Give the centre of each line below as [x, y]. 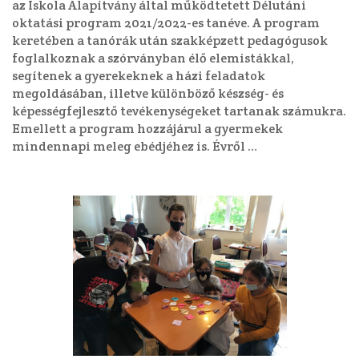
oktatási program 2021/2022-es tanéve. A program [166, 23]
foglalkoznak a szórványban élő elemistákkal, [153, 58]
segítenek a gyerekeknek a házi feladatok [139, 76]
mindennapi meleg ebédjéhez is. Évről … [135, 146]
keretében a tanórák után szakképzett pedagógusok [170, 40]
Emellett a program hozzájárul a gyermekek [147, 129]
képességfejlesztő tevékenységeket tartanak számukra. [179, 111]
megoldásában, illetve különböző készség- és [148, 93]
